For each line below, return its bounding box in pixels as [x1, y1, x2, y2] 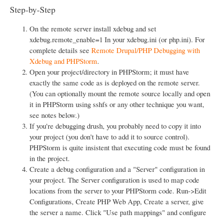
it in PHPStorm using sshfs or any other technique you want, [29, 99, 204, 110]
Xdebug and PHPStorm [29, 56, 97, 66]
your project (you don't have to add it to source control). [29, 132, 190, 142]
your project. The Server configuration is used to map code [29, 175, 199, 185]
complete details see [29, 45, 91, 55]
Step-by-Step [10, 3, 55, 16]
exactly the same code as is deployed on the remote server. [29, 78, 200, 88]
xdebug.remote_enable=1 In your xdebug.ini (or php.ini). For [29, 34, 205, 45]
